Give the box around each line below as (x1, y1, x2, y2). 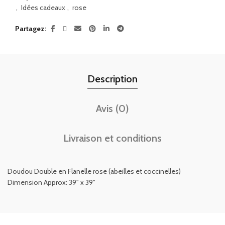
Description (87, 73, 138, 85)
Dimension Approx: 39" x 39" (8, 178, 95, 187)
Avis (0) (96, 102, 129, 115)
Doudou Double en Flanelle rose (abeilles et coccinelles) (8, 167, 181, 176)
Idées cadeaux (21, 3, 65, 13)
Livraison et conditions (63, 132, 162, 145)
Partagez (15, 24, 45, 34)
